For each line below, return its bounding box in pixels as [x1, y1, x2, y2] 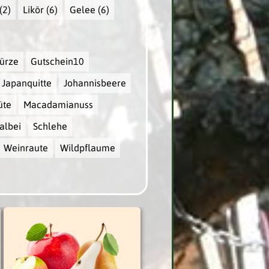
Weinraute [3, 142, 48, 154]
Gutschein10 [30, 56, 84, 67]
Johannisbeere [63, 77, 126, 89]
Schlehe [32, 121, 67, 132]
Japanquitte [1, 77, 52, 89]
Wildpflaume [59, 142, 115, 154]
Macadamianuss [23, 99, 93, 110]
